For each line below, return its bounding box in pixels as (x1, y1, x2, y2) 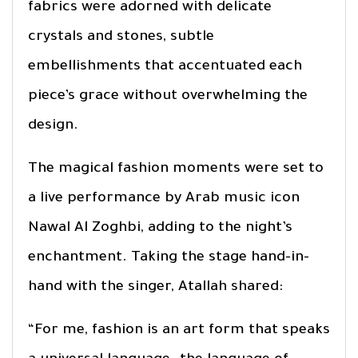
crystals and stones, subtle (28, 29, 214, 46)
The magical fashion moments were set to (28, 161, 324, 177)
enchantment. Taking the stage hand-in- (28, 249, 309, 266)
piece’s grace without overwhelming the (28, 88, 308, 105)
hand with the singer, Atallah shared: (28, 279, 283, 296)
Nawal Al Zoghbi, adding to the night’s (28, 220, 292, 237)
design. (28, 117, 78, 134)
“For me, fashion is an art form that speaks (28, 322, 330, 339)
